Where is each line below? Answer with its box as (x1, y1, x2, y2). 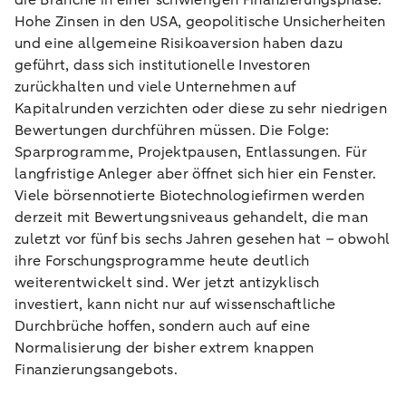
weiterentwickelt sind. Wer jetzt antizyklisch (14, 273, 320, 293)
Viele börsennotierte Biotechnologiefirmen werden (14, 186, 365, 206)
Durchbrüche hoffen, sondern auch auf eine (14, 316, 311, 336)
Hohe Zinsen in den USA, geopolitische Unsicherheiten (14, 12, 386, 32)
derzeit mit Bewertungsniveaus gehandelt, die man (14, 208, 369, 227)
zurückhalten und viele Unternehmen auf (14, 77, 296, 97)
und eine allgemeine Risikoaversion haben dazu (14, 34, 343, 53)
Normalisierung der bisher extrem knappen (14, 338, 314, 358)
